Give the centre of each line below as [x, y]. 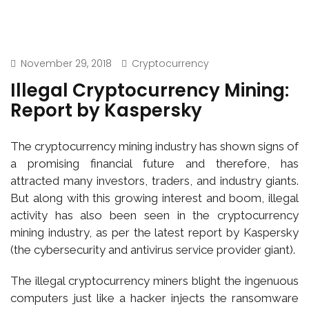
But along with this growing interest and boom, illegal [154, 198]
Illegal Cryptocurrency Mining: [150, 90]
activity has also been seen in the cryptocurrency [154, 215]
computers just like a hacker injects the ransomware [154, 298]
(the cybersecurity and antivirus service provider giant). [153, 249]
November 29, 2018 [66, 63]
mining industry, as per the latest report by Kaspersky [154, 232]
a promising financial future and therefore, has [154, 163]
